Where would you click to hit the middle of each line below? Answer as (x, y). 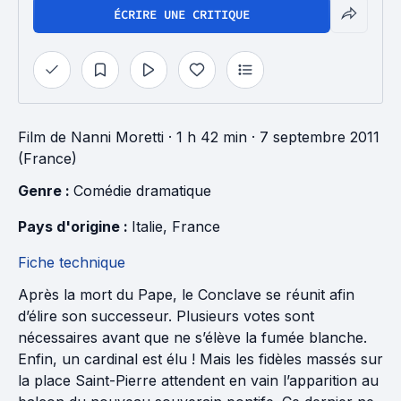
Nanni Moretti (117, 137)
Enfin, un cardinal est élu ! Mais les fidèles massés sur (200, 359)
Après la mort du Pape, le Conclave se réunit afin (186, 294)
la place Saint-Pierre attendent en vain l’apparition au (198, 380)
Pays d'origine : (75, 226)
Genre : (46, 191)
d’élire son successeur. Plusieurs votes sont (166, 316)
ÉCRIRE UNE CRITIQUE (182, 14)
